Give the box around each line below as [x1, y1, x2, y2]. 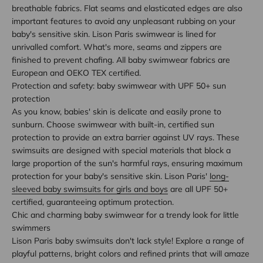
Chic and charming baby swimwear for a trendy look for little [12, 209, 239, 220]
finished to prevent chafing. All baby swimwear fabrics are [12, 54, 230, 65]
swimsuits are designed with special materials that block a [12, 144, 231, 156]
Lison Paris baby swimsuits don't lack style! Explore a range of [12, 235, 244, 246]
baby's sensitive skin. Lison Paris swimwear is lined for [12, 28, 216, 39]
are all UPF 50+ [168, 183, 228, 194]
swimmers [12, 222, 50, 233]
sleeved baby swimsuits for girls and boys [12, 183, 168, 194]
